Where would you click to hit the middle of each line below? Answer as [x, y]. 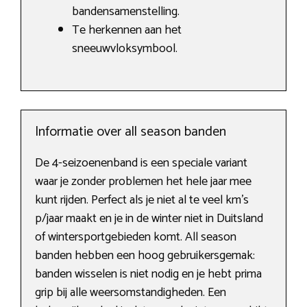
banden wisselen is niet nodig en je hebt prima [148, 274]
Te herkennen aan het [127, 30]
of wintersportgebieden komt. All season [136, 237]
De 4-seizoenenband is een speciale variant [141, 163]
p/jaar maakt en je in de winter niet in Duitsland [149, 219]
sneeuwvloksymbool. [125, 49]
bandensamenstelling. [126, 12]
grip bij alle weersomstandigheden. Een [131, 293]
